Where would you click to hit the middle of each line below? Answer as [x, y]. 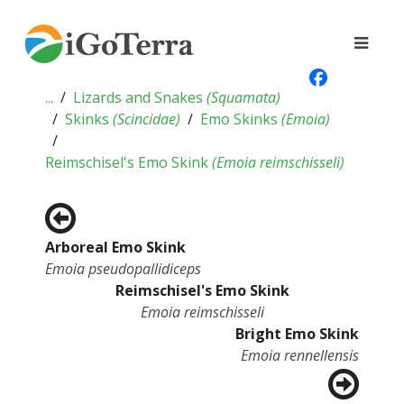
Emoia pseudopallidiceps [123, 269]
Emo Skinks [241, 119]
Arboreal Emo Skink [115, 247]
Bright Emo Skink [297, 334]
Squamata [243, 97]
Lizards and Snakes [140, 97]
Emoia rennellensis [300, 355]
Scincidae [147, 119]
